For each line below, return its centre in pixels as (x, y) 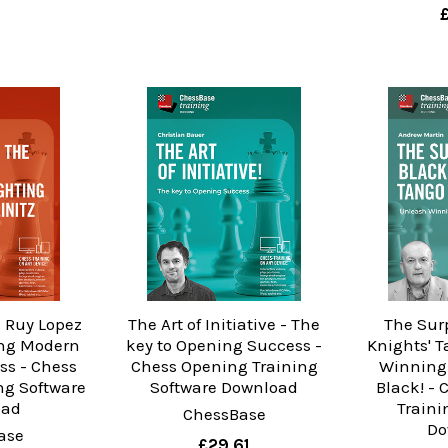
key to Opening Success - (224, 344)
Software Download (224, 386)
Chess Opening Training (224, 365)
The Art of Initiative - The (224, 323)
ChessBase (224, 413)
